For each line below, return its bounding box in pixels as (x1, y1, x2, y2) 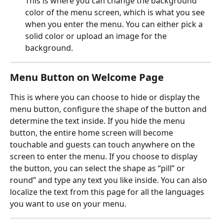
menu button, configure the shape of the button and (10, 104, 209, 115)
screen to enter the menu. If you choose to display (10, 151, 199, 162)
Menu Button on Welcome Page (10, 71, 164, 84)
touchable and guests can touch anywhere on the (10, 139, 197, 150)
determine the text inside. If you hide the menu (10, 115, 187, 127)
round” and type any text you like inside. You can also (10, 175, 209, 186)
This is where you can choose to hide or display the (10, 92, 202, 103)
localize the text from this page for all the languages (10, 186, 206, 198)
